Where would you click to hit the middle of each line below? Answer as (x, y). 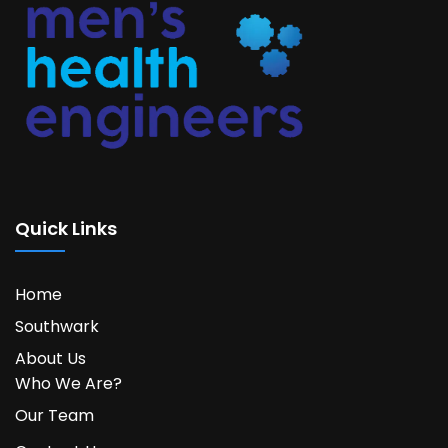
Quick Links (66, 229)
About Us (50, 359)
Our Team (54, 416)
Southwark (57, 327)
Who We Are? (68, 384)
